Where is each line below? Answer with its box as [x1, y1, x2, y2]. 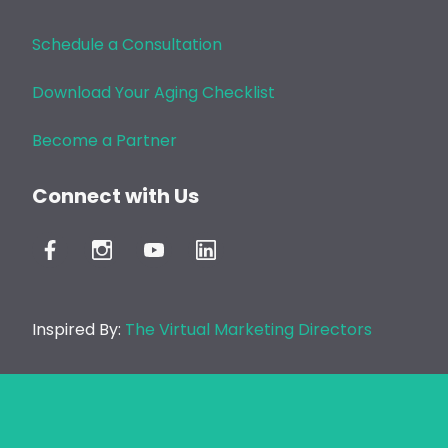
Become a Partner [32, 129, 177, 153]
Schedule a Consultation [32, 33, 222, 57]
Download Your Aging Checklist [32, 81, 275, 105]
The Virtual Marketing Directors [125, 318, 372, 342]
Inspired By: [32, 318, 125, 342]
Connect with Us [32, 182, 199, 211]
